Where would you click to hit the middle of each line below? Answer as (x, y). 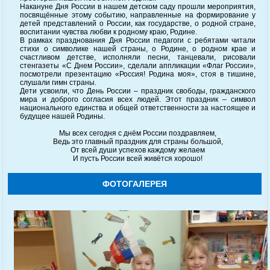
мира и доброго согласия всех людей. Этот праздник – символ (138, 99)
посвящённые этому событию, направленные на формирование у (138, 15)
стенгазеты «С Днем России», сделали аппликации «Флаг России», (138, 65)
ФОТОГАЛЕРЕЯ (135, 184)
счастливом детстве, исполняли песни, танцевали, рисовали (138, 57)
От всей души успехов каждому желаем (138, 150)
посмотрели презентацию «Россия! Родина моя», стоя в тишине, (138, 74)
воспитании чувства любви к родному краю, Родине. (109, 32)
